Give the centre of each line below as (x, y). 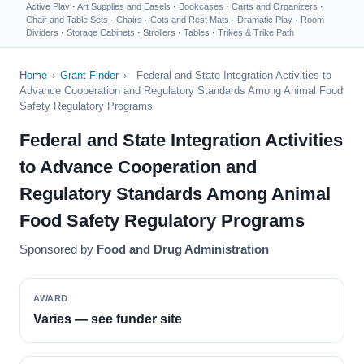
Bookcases (201, 6)
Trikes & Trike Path (256, 32)
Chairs (129, 19)
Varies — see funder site (108, 319)
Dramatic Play (265, 19)
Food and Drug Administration (183, 249)
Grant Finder (89, 75)
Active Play (48, 6)
